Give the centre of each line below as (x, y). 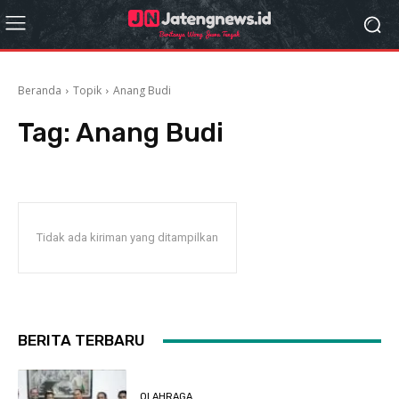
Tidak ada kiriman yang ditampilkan (127, 237)
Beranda (40, 90)
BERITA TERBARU (81, 340)
